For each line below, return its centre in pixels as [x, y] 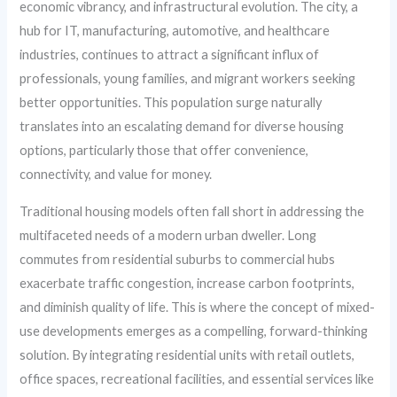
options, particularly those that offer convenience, [164, 150]
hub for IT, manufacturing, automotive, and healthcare [175, 31]
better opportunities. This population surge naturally [171, 102]
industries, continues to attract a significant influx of [170, 54]
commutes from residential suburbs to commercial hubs [178, 259]
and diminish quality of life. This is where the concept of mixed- [198, 307]
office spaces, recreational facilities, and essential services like [197, 378]
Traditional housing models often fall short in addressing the [192, 211]
